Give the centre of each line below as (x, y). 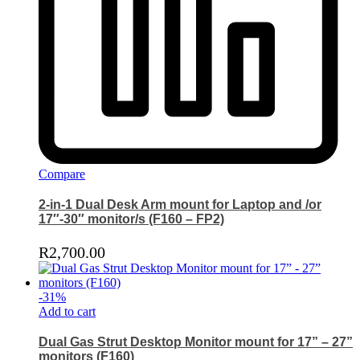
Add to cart (67, 312)
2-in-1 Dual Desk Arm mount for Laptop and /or (180, 205)
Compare (62, 174)
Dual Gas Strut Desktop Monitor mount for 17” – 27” (196, 342)
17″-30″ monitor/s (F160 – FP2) (131, 219)
